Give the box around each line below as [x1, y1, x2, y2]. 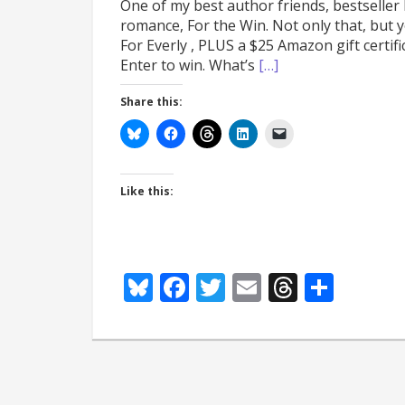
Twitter [225, 268, 322, 306]
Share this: [120, 94, 183, 109]
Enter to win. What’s [120, 55, 259, 75]
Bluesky [153, 268, 256, 306]
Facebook [189, 268, 316, 306]
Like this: [120, 184, 174, 199]
